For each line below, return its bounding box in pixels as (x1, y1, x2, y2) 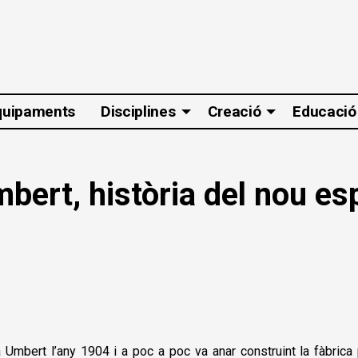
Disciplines (101, 102, 176, 121)
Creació (207, 102, 261, 121)
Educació (292, 102, 356, 121)
